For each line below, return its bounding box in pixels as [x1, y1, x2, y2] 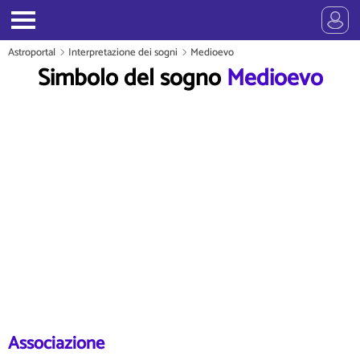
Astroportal [8, 44, 55, 61]
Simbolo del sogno [37, 59, 227, 98]
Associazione [8, 329, 104, 358]
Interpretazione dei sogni [68, 44, 178, 61]
